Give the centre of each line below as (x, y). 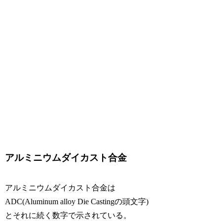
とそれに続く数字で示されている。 (68, 215)
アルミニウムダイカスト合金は (60, 187)
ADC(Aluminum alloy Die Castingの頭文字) (77, 201)
